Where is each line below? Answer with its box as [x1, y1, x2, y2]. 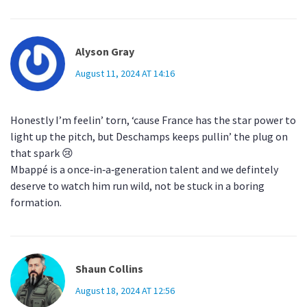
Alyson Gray [75, 45, 134, 59]
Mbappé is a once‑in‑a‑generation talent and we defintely [10, 162, 278, 177]
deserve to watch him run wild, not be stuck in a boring [10, 179, 265, 193]
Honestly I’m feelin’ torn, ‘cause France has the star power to [10, 113, 296, 127]
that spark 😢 [10, 146, 73, 160]
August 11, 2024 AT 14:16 [75, 67, 175, 80]
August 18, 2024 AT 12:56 [75, 284, 175, 297]
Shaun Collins [75, 262, 143, 276]
